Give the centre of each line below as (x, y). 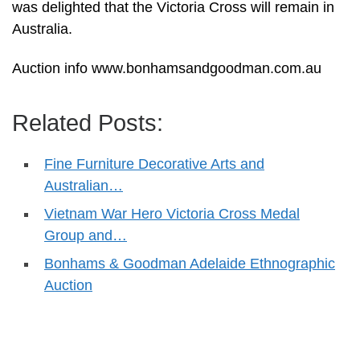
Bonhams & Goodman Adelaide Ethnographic (190, 264)
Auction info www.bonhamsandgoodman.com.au (167, 69)
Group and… (86, 236)
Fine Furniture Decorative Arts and (154, 164)
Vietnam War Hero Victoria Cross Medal (172, 214)
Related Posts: (88, 123)
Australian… (84, 186)
